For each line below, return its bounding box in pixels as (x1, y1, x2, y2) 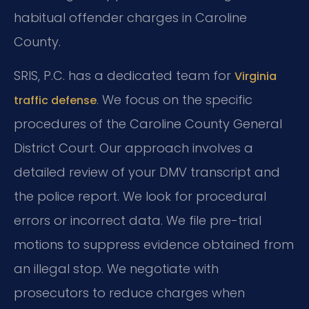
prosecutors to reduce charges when (14, 283, 245, 301)
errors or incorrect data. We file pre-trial (14, 211, 261, 229)
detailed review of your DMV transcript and (14, 163, 280, 181)
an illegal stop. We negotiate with (14, 259, 219, 277)
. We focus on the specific (97, 90, 252, 108)
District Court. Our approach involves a (14, 139, 253, 157)
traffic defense (14, 92, 97, 108)
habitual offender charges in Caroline (14, 8, 247, 26)
